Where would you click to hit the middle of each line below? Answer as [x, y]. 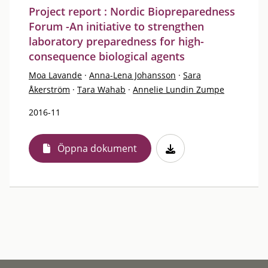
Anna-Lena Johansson [133, 75]
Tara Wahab [101, 89]
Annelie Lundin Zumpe [179, 89]
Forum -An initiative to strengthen [116, 26]
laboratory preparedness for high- [116, 41]
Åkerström [49, 89]
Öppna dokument [97, 148]
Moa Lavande [55, 75]
